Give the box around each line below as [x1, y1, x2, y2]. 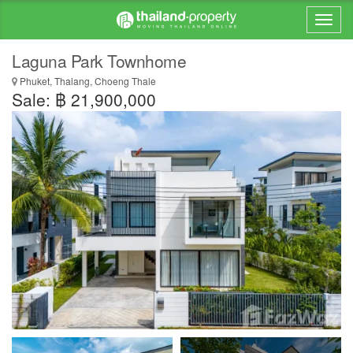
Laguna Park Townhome [12, 49, 186, 72]
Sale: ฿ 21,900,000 [12, 87, 156, 111]
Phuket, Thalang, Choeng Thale [17, 74, 156, 87]
